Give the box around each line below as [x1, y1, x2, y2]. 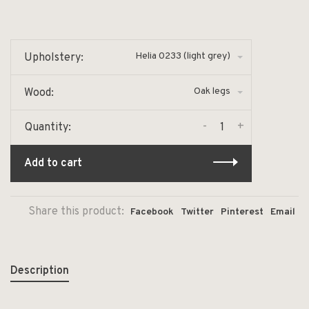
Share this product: [28, 204, 124, 219]
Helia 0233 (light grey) [135, 50, 230, 62]
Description [10, 263, 69, 278]
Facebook [130, 206, 174, 218]
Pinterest [221, 206, 263, 218]
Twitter [181, 206, 214, 218]
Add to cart [24, 156, 82, 170]
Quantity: [25, 120, 71, 134]
